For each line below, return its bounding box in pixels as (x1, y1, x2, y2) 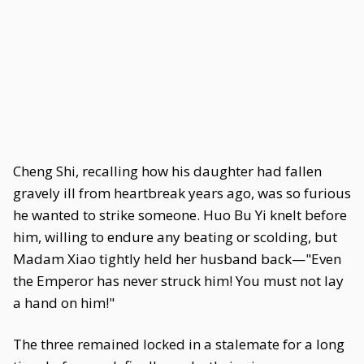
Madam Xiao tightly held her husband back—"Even (13, 249, 341, 268)
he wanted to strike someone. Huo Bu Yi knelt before (13, 206, 347, 224)
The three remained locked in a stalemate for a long (13, 335, 344, 353)
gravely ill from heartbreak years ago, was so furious (13, 184, 351, 202)
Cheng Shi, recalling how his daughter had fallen (13, 162, 322, 180)
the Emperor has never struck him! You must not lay (13, 271, 344, 290)
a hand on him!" (13, 293, 115, 312)
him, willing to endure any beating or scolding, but (13, 227, 337, 246)
